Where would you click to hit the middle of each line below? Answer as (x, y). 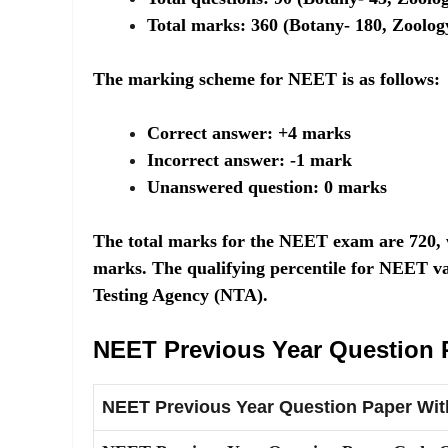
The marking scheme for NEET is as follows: (266, 79)
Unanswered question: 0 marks (267, 187)
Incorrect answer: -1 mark (249, 160)
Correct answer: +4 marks (249, 133)
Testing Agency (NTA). (180, 295)
